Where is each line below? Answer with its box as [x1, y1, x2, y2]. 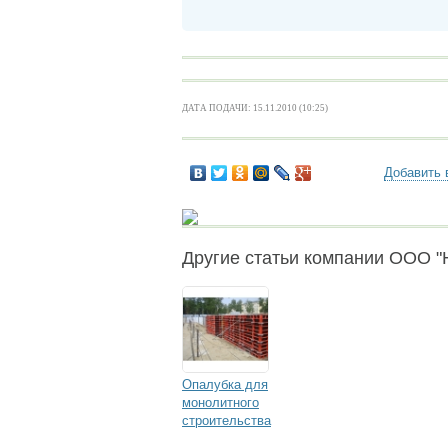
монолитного [182, 395, 259, 410]
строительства [182, 413, 271, 428]
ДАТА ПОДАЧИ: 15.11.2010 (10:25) [182, 103, 328, 113]
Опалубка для [182, 377, 268, 392]
